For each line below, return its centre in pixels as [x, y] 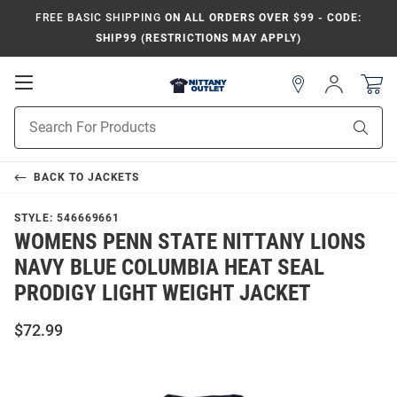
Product [36, 115]
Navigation [72, 117]
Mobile [58, 99]
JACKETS [113, 177]
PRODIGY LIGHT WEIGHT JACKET [163, 293]
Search [33, 134]
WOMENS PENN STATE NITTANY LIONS [190, 241]
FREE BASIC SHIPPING [98, 18]
